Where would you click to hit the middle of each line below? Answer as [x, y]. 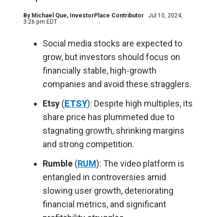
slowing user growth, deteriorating [108, 191]
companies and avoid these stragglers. [117, 84]
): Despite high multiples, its [140, 103]
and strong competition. [88, 144]
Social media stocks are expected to [112, 43]
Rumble [59, 163]
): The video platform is [140, 163]
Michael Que [49, 15]
